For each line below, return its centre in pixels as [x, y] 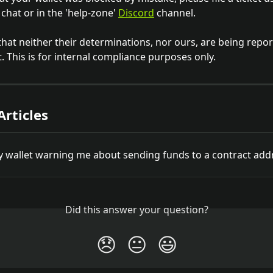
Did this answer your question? [136, 210]
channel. [176, 12]
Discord [136, 12]
